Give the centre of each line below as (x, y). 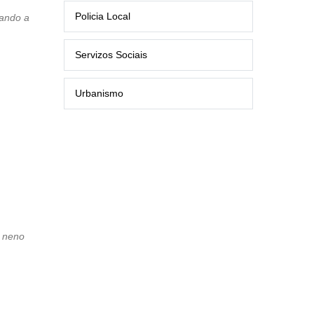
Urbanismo (99, 93)
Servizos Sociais (111, 55)
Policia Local (103, 16)
